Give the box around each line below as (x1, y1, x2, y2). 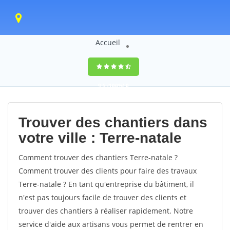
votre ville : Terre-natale (18, 130, 182, 146)
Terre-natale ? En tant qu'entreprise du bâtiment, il (18, 179, 194, 189)
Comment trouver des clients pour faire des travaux (18, 166, 197, 176)
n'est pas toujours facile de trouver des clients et (18, 193, 186, 202)
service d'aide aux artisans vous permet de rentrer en (18, 219, 203, 229)
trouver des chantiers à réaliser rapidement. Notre (18, 206, 193, 216)
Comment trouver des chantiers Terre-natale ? (18, 152, 178, 162)
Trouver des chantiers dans (18, 114, 207, 130)
